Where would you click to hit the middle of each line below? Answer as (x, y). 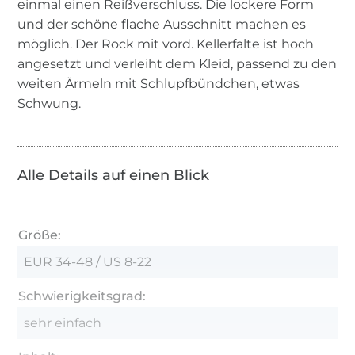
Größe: (40, 235)
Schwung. (50, 103)
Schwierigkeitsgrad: (82, 296)
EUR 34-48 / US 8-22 (88, 261)
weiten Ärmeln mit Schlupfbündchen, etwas (159, 83)
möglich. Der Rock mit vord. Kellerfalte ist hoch (166, 44)
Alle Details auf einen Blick (114, 175)
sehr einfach (63, 323)
